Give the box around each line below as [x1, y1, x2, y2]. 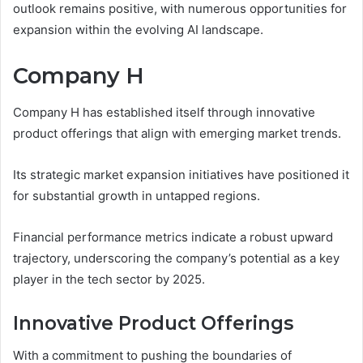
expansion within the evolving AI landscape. [13, 22, 263, 38]
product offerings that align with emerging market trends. [13, 125, 341, 141]
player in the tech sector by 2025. [13, 271, 205, 287]
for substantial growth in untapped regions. [13, 187, 260, 203]
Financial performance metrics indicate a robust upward [13, 228, 333, 245]
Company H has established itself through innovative [13, 104, 315, 120]
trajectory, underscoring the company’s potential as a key [13, 250, 340, 266]
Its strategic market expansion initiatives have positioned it [13, 166, 349, 182]
